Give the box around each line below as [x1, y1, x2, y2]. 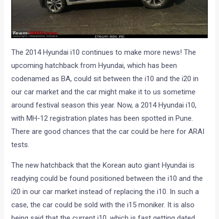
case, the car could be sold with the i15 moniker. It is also [11, 200, 195, 209]
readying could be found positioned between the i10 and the [11, 174, 203, 183]
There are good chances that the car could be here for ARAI [11, 127, 205, 136]
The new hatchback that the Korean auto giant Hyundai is [11, 160, 195, 170]
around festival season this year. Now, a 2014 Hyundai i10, [11, 100, 197, 109]
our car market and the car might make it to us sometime [11, 87, 196, 96]
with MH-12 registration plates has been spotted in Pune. [11, 113, 194, 123]
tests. [11, 140, 30, 149]
